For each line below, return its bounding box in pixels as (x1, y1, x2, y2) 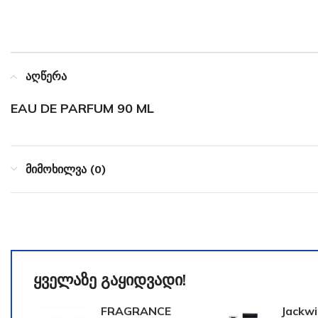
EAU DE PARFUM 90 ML (11, 100, 154, 116)
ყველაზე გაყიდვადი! (33, 270, 186, 290)
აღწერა (26, 70, 67, 83)
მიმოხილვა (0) (26, 163, 106, 176)
